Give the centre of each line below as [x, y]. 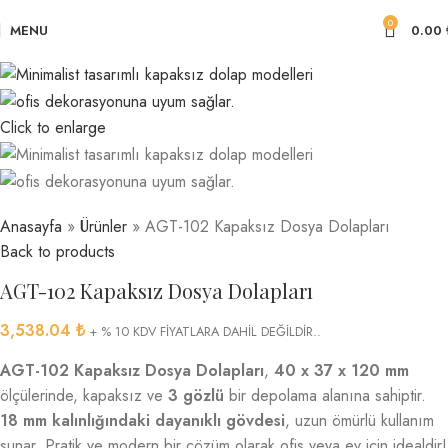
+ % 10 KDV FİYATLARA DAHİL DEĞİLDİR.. [205, 332]
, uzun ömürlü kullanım [359, 421]
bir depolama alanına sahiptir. [325, 396]
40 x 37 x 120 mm [341, 371]
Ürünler [103, 227]
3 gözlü [196, 396]
